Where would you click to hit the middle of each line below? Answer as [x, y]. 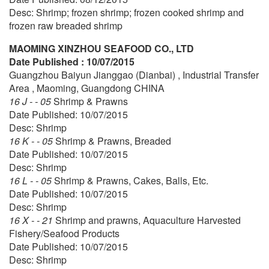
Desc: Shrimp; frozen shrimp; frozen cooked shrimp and [126, 12]
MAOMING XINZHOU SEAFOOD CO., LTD [101, 48]
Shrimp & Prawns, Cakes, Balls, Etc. [131, 180]
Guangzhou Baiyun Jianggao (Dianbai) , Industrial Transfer [134, 74]
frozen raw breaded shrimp [66, 25]
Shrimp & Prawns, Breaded [113, 141]
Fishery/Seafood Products [64, 233]
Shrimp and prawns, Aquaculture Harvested [148, 220]
